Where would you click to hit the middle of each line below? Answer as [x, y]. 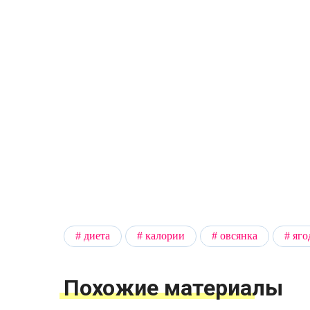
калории [165, 236]
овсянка [239, 236]
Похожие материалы [173, 288]
